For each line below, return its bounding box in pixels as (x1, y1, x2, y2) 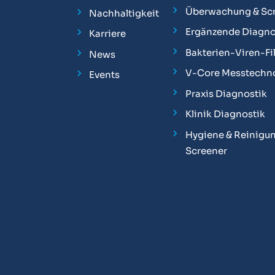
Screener (185, 144, 227, 157)
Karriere (89, 28, 126, 40)
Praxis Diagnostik (185, 87, 267, 99)
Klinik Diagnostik (185, 108, 265, 120)
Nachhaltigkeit (89, 7, 159, 19)
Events (89, 69, 120, 81)
